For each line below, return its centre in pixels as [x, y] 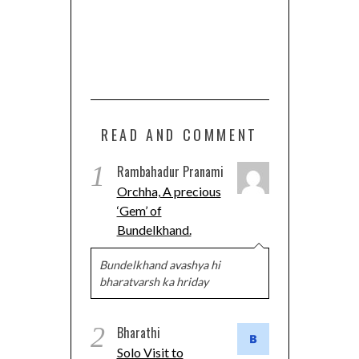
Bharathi [138, 333]
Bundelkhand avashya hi [159, 265]
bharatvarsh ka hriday [153, 282]
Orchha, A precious [169, 192]
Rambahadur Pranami [170, 172]
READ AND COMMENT [179, 135]
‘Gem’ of [139, 211]
